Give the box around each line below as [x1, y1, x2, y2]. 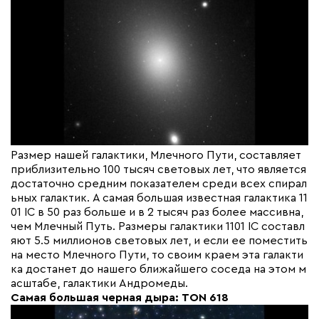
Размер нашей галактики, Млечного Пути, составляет [11, 150, 301, 162]
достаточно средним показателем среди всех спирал [11, 178, 307, 190]
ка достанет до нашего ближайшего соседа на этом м [11, 263, 306, 276]
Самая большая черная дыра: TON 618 [11, 292, 229, 304]
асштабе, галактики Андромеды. [11, 278, 188, 290]
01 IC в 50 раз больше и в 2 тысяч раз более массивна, [11, 206, 303, 219]
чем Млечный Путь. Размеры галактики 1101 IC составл [11, 221, 305, 233]
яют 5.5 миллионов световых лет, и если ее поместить [11, 235, 308, 247]
